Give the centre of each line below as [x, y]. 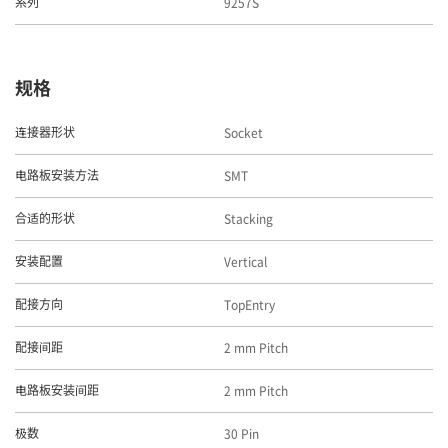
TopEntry [249, 305]
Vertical [245, 262]
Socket [243, 133]
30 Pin [241, 434]
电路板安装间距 [57, 391]
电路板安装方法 [57, 176]
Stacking [248, 219]
